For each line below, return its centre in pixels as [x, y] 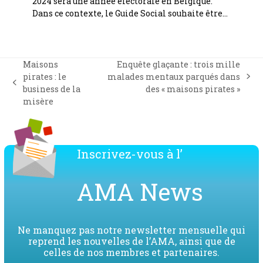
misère [38, 101]
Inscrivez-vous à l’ [129, 154]
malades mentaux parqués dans [174, 76]
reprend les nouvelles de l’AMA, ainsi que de [131, 241]
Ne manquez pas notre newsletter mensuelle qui [131, 230]
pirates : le [44, 76]
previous [31, 88]
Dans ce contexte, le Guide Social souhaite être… [130, 13]
